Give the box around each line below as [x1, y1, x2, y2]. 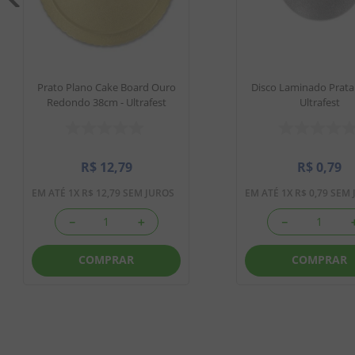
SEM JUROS [120, 185, 175, 200]
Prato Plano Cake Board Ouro [36, 79, 176, 94]
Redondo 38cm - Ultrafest [46, 94, 166, 109]
